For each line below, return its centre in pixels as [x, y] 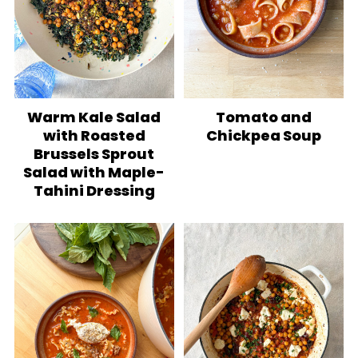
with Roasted [94, 136]
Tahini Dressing [94, 191]
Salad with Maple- [94, 173]
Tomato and [264, 117]
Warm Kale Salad [94, 117]
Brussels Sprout [94, 154]
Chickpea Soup [264, 136]
